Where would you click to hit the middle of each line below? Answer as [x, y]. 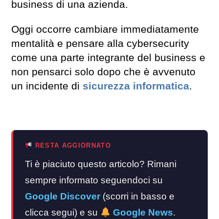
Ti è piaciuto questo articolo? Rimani [101, 164]
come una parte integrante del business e [108, 57]
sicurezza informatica [136, 86]
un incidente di [47, 86]
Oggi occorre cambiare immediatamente [105, 29]
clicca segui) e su [63, 212]
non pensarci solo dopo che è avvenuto [103, 72]
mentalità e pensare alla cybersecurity [100, 43]
